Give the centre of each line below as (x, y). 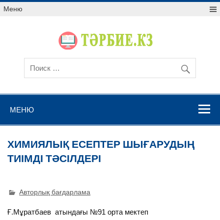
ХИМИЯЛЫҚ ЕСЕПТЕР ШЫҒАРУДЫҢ (101, 143)
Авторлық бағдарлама (55, 192)
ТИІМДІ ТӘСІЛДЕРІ (55, 158)
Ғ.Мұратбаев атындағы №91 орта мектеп (78, 212)
